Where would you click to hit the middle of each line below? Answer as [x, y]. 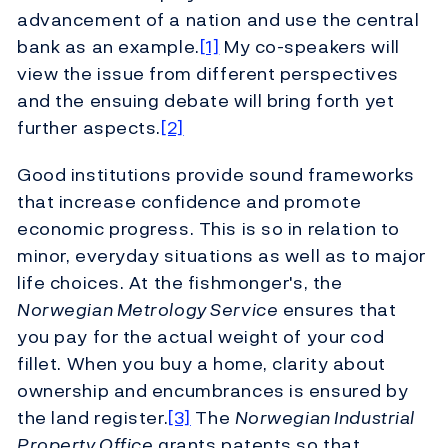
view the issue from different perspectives [208, 74]
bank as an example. [108, 47]
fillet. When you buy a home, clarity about [201, 364]
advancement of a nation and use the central [218, 20]
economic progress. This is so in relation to [208, 229]
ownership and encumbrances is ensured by [213, 391]
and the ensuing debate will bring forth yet [206, 101]
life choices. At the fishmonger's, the [180, 283]
